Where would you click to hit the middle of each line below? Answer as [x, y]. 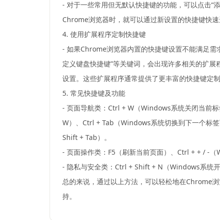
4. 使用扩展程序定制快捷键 [104, 34]
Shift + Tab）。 [87, 137]
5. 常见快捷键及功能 [94, 93]
